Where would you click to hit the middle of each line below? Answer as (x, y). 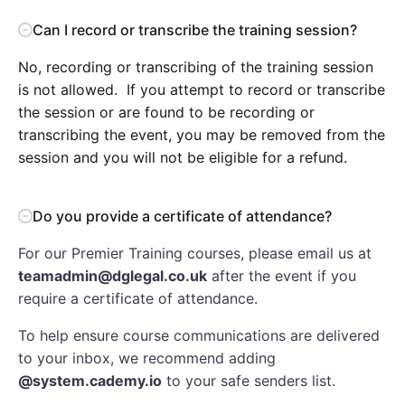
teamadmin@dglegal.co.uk (113, 275)
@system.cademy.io (90, 380)
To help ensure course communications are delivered (199, 335)
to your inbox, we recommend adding (147, 358)
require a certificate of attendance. (138, 298)
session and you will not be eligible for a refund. (183, 157)
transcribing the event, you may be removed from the (202, 134)
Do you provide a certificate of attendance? (182, 216)
